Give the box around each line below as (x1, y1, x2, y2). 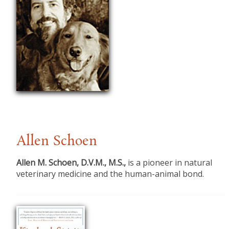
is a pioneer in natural (126, 157, 213, 169)
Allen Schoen (16, 133, 98, 151)
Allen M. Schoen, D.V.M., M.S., (16, 157, 126, 169)
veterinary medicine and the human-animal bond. (16, 168, 204, 180)
